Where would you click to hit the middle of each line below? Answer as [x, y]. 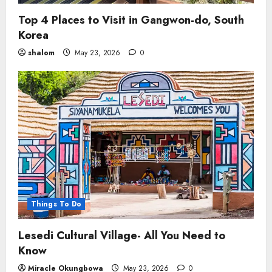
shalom [41, 53]
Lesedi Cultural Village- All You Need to [122, 235]
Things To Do [56, 204]
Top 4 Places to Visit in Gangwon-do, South [131, 20]
